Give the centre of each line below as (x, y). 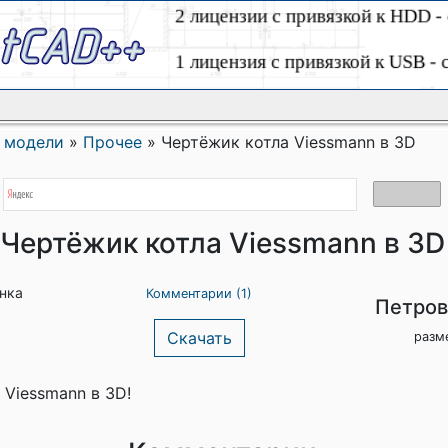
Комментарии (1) (199, 293)
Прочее (112, 142)
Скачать (199, 338)
